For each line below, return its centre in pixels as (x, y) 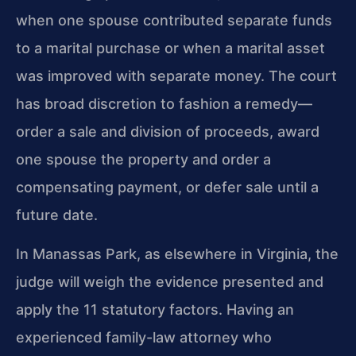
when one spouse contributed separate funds (174, 20)
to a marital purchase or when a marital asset (170, 48)
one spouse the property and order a (143, 159)
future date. (57, 215)
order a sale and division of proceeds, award (168, 131)
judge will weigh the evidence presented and (170, 282)
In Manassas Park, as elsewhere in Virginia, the (177, 254)
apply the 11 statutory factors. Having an (155, 310)
